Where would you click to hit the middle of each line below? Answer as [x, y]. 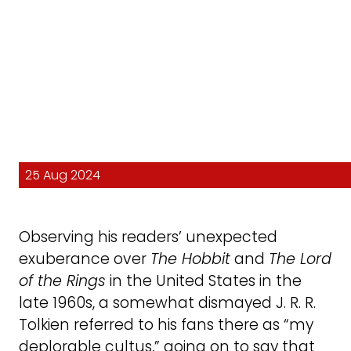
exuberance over [85, 259]
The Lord [300, 259]
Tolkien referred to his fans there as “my [166, 325]
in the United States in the [204, 281]
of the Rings [62, 281]
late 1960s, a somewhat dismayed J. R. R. [167, 303]
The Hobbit [190, 259]
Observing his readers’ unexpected [148, 237]
